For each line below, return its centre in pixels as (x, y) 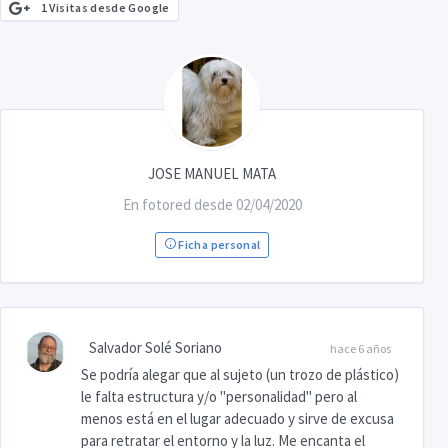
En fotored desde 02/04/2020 (212, 205)
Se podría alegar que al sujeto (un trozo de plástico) (240, 375)
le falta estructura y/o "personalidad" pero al (219, 397)
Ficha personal (218, 245)
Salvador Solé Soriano (155, 348)
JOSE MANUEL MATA (212, 174)
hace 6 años (360, 349)
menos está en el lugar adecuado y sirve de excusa (237, 419)
